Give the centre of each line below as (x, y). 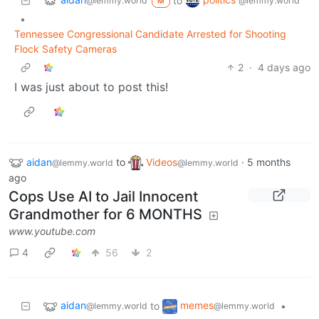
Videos (162, 162)
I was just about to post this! (91, 87)
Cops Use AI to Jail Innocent (103, 197)
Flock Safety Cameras (66, 48)
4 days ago (284, 67)
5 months (269, 162)
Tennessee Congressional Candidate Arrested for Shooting (150, 33)
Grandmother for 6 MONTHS (105, 215)
